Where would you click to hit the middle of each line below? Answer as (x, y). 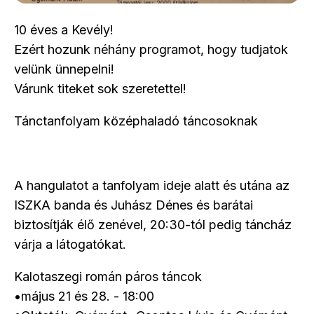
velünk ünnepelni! (64, 69)
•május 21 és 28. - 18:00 (84, 296)
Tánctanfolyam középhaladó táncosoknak (136, 121)
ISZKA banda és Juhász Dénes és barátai (134, 205)
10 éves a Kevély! (66, 30)
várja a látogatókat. (72, 244)
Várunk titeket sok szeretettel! (100, 89)
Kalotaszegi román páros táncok (108, 277)
